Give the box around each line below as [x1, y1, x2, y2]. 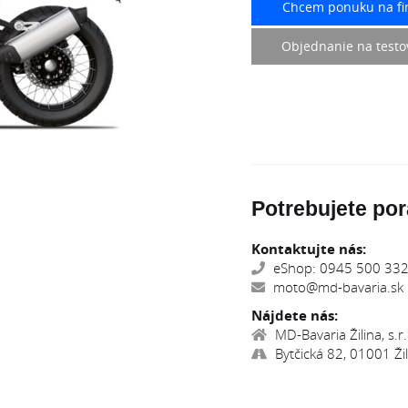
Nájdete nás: [251, 306, 338, 324]
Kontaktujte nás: [251, 240, 366, 258]
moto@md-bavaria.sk [270, 278, 403, 296]
